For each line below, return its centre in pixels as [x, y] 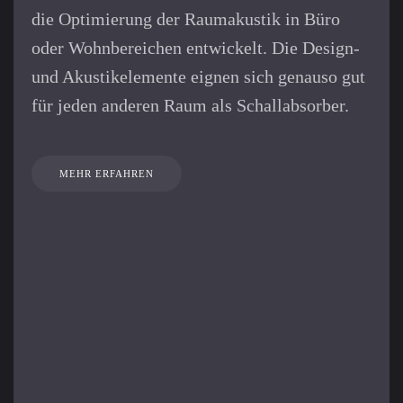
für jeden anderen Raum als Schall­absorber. [190, 105]
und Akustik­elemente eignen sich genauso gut [198, 76]
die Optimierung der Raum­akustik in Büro [186, 18]
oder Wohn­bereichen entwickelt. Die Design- [196, 47]
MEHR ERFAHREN [107, 173]
